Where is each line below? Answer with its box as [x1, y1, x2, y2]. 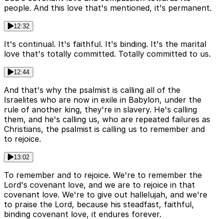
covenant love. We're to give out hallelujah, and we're [4, 190, 207, 200]
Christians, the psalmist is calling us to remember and [4, 124, 205, 134]
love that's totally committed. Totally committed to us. [4, 49, 211, 59]
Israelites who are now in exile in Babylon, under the [4, 95, 201, 105]
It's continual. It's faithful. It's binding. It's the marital [4, 39, 206, 49]
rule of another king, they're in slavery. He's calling [4, 105, 197, 115]
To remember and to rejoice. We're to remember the [4, 170, 202, 180]
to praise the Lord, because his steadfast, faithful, [4, 199, 194, 210]
